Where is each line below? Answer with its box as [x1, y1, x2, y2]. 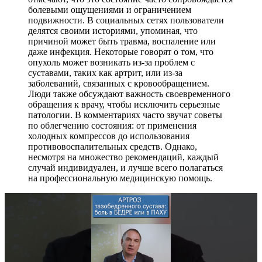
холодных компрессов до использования [28, 130, 189, 141]
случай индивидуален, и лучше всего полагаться [28, 162, 223, 173]
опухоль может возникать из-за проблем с [28, 57, 195, 67]
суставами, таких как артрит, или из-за [28, 67, 182, 78]
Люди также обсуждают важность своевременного [28, 88, 230, 99]
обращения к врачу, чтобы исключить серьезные [28, 99, 220, 109]
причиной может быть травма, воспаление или [28, 36, 216, 46]
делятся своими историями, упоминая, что [28, 25, 198, 36]
